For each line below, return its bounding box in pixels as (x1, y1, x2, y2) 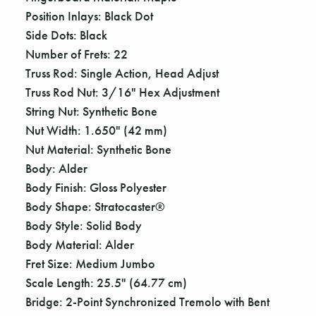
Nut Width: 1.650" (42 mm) (25, 122, 167, 139)
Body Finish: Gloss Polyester (25, 179, 166, 196)
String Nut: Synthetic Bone (25, 103, 157, 120)
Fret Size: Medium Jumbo (25, 255, 155, 272)
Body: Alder (25, 160, 87, 177)
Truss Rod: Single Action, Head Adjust (25, 65, 219, 82)
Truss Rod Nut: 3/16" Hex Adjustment (25, 84, 219, 101)
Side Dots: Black (25, 27, 107, 44)
